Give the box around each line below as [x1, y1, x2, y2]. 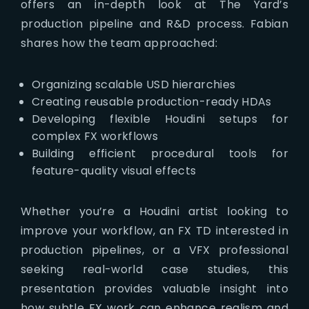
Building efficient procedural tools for [32, 145, 288, 161]
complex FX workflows [32, 128, 159, 144]
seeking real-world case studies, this [21, 261, 288, 277]
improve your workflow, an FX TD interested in [21, 222, 288, 239]
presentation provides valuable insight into [21, 280, 288, 297]
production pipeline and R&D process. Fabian [21, 15, 288, 32]
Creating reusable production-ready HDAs [32, 93, 272, 110]
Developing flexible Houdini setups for [32, 110, 288, 127]
